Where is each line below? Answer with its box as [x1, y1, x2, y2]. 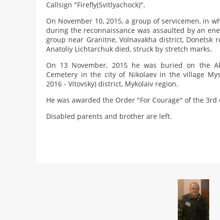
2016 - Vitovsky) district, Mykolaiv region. [46, 79, 178, 88]
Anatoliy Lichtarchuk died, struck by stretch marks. [46, 44, 212, 54]
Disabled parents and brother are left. [46, 111, 172, 121]
